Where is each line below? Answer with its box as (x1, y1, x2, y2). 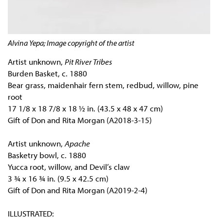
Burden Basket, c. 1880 (8, 68, 88, 78)
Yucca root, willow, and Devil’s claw (8, 161, 130, 172)
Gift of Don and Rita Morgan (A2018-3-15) (8, 114, 152, 125)
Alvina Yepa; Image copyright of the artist (8, 38, 135, 48)
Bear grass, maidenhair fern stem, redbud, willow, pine (8, 79, 199, 90)
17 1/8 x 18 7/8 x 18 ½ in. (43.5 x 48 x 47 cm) (8, 103, 163, 113)
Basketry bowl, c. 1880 (8, 149, 87, 160)
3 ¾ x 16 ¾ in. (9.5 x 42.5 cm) (8, 173, 109, 183)
